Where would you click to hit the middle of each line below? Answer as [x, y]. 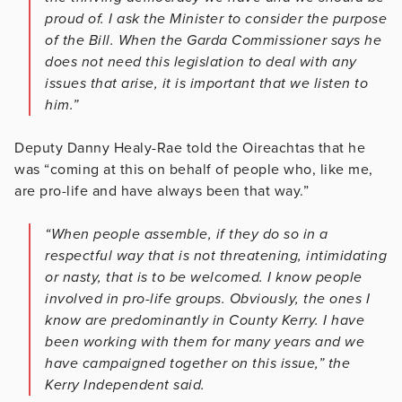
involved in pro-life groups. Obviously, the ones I [207, 299]
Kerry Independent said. [125, 385]
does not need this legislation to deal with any [201, 62]
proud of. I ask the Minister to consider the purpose [216, 19]
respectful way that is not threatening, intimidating [216, 256]
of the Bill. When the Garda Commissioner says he [213, 41]
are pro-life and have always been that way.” [162, 192]
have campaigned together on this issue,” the [197, 364]
